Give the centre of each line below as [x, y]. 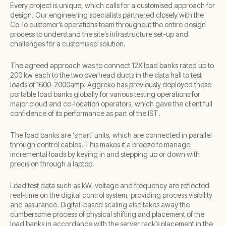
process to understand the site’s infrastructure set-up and [99, 34]
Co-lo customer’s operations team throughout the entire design [108, 25]
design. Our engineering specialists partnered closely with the [107, 15]
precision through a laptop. [52, 164]
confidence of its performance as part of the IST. [85, 114]
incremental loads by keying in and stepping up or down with [105, 154]
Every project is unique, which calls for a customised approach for [112, 6]
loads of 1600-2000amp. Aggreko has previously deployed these [111, 85]
